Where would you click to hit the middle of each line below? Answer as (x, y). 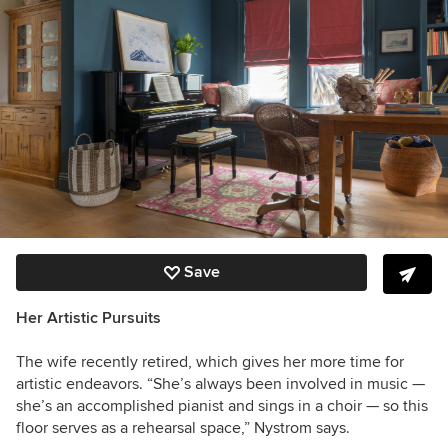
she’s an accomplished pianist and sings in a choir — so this (222, 406)
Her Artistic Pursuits (88, 318)
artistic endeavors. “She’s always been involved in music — (220, 384)
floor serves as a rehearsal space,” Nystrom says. (183, 428)
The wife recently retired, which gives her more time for (210, 362)
